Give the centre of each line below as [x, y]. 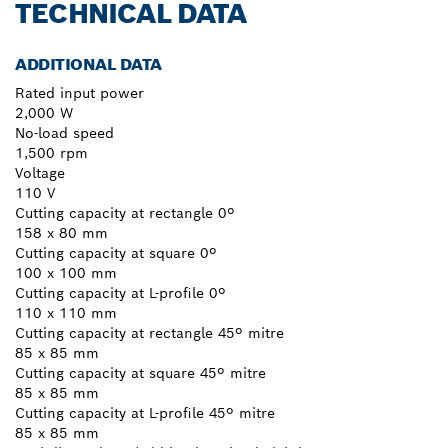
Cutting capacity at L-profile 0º [120, 292]
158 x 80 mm [61, 232]
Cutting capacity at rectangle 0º [125, 212]
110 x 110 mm [66, 312]
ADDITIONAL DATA [88, 64]
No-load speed [64, 132]
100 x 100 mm [66, 272]
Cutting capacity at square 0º [116, 252]
